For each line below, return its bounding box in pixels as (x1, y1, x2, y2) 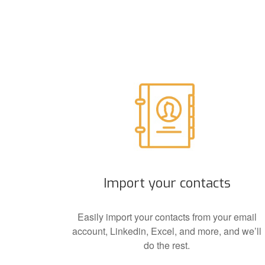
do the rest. (144, 238, 190, 252)
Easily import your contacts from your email (77, 209, 257, 224)
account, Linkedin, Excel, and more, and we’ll (72, 224, 261, 238)
